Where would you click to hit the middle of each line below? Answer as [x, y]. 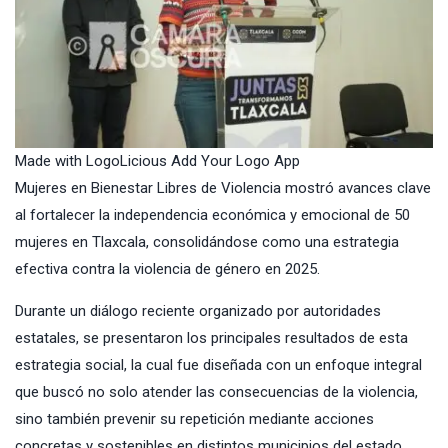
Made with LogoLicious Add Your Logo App [157, 161]
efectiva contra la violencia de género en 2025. [167, 269]
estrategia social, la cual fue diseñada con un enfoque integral [218, 365]
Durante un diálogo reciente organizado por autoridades [198, 311]
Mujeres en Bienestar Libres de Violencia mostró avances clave [223, 188]
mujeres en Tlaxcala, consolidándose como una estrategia [207, 242]
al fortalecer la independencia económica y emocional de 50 [212, 215]
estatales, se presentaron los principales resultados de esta [211, 338]
